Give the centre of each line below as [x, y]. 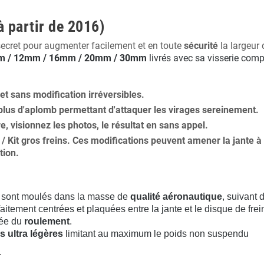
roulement [47, 221]
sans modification [49, 95]
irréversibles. [116, 95]
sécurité [201, 46]
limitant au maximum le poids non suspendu [156, 234]
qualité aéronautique [176, 197]
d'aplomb [37, 110]
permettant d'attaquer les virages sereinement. [158, 110]
